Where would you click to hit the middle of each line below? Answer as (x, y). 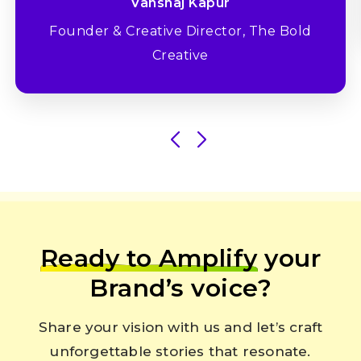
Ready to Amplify (149, 259)
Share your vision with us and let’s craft (180, 328)
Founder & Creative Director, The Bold (180, 31)
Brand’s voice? (180, 288)
